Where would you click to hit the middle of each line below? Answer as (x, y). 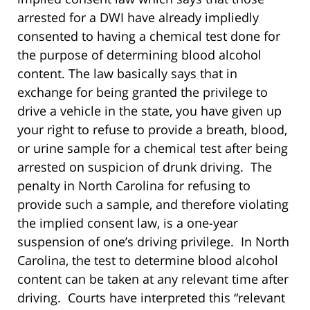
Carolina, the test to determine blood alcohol (148, 261)
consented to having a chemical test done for (149, 36)
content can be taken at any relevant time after (153, 279)
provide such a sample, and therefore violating (153, 204)
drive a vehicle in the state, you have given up (149, 111)
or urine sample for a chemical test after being (153, 148)
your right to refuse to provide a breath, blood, (152, 130)
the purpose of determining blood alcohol (139, 55)
